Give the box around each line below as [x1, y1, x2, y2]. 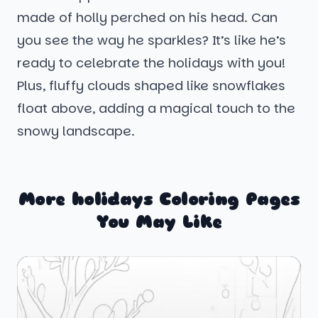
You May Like [96, 212, 222, 234]
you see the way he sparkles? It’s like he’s [17, 31, 286, 50]
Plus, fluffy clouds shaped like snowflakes [17, 77, 285, 95]
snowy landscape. [17, 122, 135, 141]
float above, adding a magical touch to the [17, 99, 295, 118]
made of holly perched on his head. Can [17, 9, 278, 27]
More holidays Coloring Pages [18, 189, 300, 211]
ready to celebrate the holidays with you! [17, 54, 285, 72]
